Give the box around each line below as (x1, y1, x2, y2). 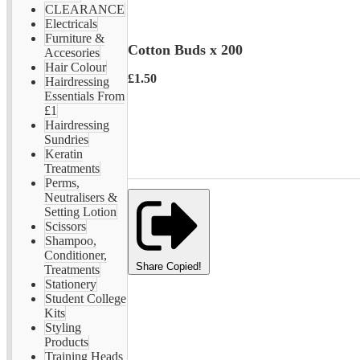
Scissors (45, 219, 86, 233)
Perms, (45, 176, 80, 190)
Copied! (166, 260, 202, 272)
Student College (45, 292, 126, 305)
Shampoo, (45, 234, 96, 247)
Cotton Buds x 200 (128, 41, 243, 58)
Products (44, 335, 88, 349)
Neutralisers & (44, 190, 117, 204)
